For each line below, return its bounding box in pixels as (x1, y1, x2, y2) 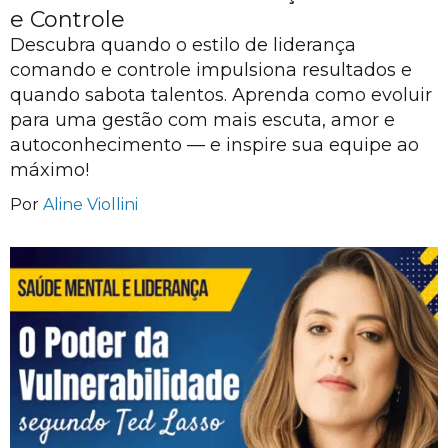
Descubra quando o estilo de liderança (10, 33, 356, 56)
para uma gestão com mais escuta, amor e (10, 108, 395, 131)
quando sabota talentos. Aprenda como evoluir (10, 83, 432, 106)
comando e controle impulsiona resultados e (10, 58, 412, 81)
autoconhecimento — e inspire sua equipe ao (10, 133, 419, 156)
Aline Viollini (43, 194, 138, 214)
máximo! (10, 158, 89, 181)
